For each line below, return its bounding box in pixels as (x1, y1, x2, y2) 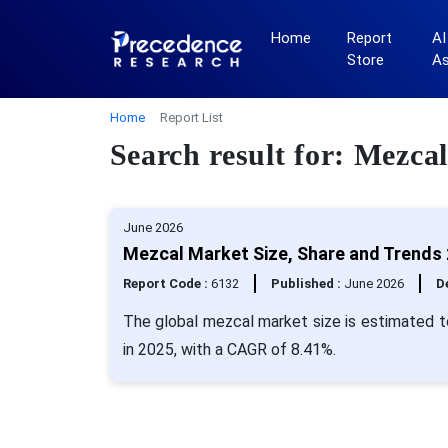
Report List (159, 110, 223, 125)
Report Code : (122, 276, 211, 291)
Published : (270, 276, 344, 291)
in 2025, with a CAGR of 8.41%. (122, 340, 336, 359)
